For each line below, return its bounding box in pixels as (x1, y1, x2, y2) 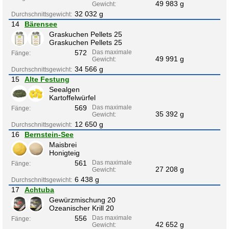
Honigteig (49, 148, 80, 157)
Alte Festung (25, 75, 70, 83)
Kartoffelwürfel (49, 93, 96, 102)
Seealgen (49, 85, 80, 94)
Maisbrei (49, 140, 77, 149)
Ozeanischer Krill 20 (49, 203, 114, 212)
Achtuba (25, 185, 54, 194)
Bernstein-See (25, 130, 74, 139)
